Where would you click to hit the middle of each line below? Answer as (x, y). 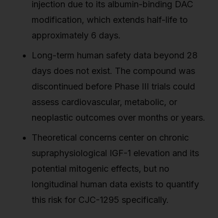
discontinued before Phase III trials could (113, 86)
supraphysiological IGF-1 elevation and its (115, 153)
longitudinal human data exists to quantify (115, 184)
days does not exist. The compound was (113, 71)
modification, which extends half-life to (110, 19)
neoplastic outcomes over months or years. (118, 117)
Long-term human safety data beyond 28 (115, 55)
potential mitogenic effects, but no (100, 168)
